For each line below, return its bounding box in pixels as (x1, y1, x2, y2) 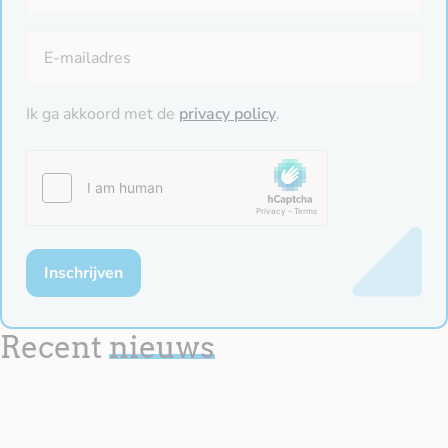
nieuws (109, 328, 215, 365)
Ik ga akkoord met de (26, 102, 179, 125)
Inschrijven (44, 261, 123, 284)
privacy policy (179, 102, 276, 125)
